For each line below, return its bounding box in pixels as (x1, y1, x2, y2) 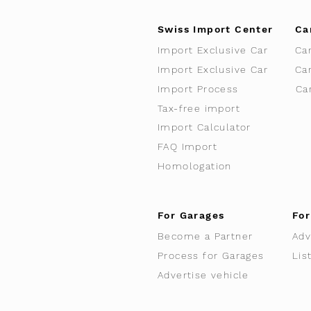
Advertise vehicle (158, 269, 249, 280)
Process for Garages (158, 250, 264, 261)
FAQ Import (158, 141, 217, 152)
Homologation (158, 160, 232, 171)
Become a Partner (158, 230, 253, 242)
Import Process (158, 83, 239, 94)
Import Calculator (158, 121, 251, 133)
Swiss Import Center (158, 24, 274, 35)
